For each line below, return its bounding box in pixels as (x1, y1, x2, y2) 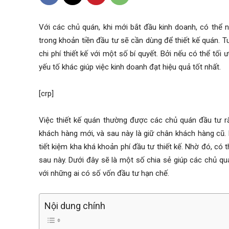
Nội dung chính (44, 200, 105, 212)
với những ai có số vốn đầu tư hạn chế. (39, 169, 169, 178)
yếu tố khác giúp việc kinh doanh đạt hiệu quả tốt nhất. (39, 62, 221, 72)
